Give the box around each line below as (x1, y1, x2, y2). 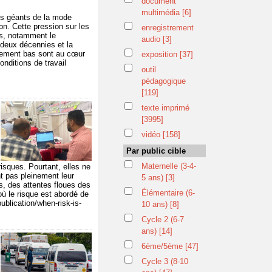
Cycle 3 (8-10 (141, 257, 188, 266)
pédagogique (141, 76, 186, 86)
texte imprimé (141, 103, 189, 112)
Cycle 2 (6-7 (141, 215, 184, 224)
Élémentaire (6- (141, 188, 195, 197)
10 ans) (141, 200, 170, 209)
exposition (141, 50, 180, 59)
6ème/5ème (141, 242, 185, 251)
